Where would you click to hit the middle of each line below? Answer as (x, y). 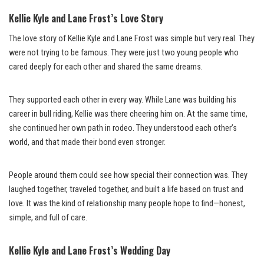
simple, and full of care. (48, 217)
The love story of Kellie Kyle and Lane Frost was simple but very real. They (132, 38)
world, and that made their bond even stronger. (87, 142)
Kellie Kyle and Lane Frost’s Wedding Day (90, 250)
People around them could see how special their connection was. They (128, 175)
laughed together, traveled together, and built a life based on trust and (126, 189)
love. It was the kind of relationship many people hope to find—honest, (127, 203)
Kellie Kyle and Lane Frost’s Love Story (86, 18)
